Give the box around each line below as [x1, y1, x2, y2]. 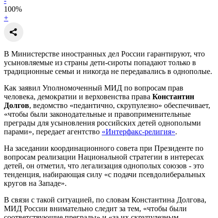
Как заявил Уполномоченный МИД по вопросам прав [4, 83, 183, 92]
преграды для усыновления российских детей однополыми [4, 118, 201, 127]
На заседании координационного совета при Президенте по [4, 144, 203, 152]
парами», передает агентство [4, 127, 102, 136]
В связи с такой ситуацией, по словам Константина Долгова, [4, 195, 206, 204]
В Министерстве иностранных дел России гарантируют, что [4, 49, 205, 58]
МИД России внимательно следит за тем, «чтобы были [4, 204, 187, 213]
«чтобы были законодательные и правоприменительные [4, 109, 191, 118]
